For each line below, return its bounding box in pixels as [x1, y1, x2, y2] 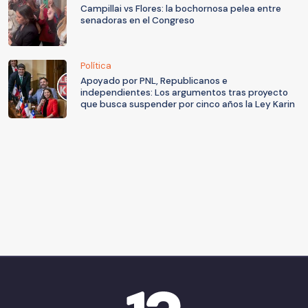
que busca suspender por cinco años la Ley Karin [80, 98, 295, 111]
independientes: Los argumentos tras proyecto [80, 87, 288, 99]
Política [80, 60, 111, 72]
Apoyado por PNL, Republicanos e [80, 75, 228, 87]
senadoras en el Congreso [80, 14, 195, 27]
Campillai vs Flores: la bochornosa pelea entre [80, 3, 281, 15]
